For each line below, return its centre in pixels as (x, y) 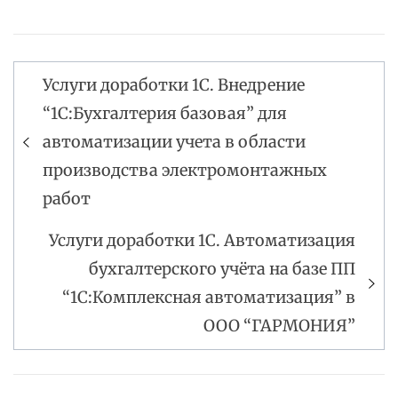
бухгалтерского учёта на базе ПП (222, 269)
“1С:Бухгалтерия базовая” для (165, 114)
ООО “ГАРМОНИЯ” (279, 326)
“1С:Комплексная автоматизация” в (209, 298)
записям (69, 153)
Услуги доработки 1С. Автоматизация (202, 241)
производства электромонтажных (185, 171)
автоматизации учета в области (174, 142)
